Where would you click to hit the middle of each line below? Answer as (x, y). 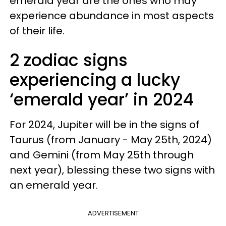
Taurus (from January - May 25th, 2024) (111, 139)
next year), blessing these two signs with (112, 170)
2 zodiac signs (69, 60)
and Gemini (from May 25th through (102, 155)
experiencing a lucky (95, 80)
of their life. (37, 31)
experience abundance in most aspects (112, 15)
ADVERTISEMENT (113, 213)
